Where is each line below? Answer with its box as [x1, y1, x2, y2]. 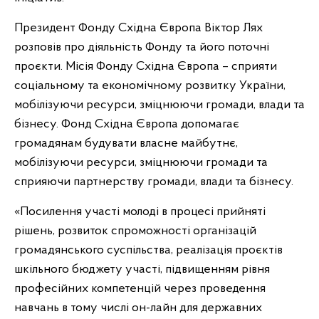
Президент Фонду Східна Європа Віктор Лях [14, 21, 263, 35]
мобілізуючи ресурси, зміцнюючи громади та [14, 155, 268, 169]
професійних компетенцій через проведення [14, 281, 266, 296]
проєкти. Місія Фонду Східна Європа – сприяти [14, 59, 277, 73]
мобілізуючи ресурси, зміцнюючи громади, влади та [14, 98, 305, 112]
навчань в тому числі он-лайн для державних [14, 300, 262, 315]
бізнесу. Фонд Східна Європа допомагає [14, 117, 239, 131]
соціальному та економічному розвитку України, [14, 78, 286, 93]
